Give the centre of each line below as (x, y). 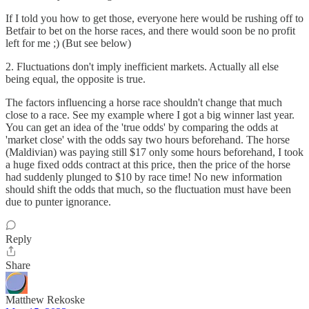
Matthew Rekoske (45, 300)
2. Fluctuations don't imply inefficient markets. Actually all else (142, 67)
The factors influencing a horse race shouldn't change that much (144, 102)
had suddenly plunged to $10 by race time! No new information (144, 177)
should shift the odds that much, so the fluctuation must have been (148, 189)
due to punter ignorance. (58, 202)
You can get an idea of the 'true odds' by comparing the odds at (142, 127)
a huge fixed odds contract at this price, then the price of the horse (148, 165)
